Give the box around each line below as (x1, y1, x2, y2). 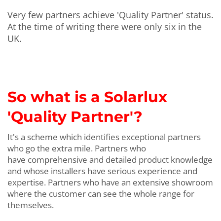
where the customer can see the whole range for (7, 187, 194, 199)
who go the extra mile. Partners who (7, 142, 146, 154)
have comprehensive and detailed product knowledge (7, 153, 213, 165)
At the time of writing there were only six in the (7, 20, 202, 33)
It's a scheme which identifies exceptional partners (7, 131, 201, 143)
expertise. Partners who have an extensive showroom (7, 176, 213, 188)
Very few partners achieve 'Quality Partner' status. (7, 8, 214, 21)
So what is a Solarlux (7, 87, 167, 106)
